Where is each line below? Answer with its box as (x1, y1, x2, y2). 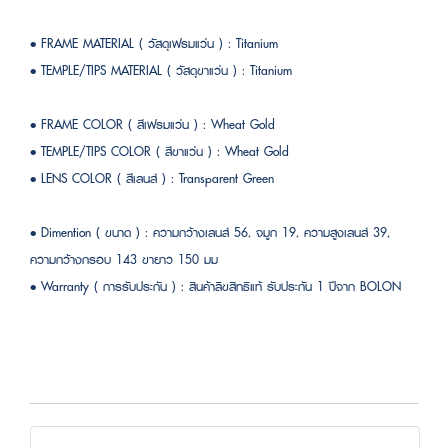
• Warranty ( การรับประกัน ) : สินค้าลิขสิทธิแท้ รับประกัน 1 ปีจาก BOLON (30, 275, 401, 297)
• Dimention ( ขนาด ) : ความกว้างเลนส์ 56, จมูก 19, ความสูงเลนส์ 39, (30, 221, 390, 243)
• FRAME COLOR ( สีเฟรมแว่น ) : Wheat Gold (30, 113, 275, 135)
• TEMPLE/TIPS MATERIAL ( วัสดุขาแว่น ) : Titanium (30, 59, 292, 81)
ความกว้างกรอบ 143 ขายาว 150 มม (30, 248, 218, 270)
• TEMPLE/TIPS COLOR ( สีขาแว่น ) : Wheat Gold (30, 140, 289, 162)
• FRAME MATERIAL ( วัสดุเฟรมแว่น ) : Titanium (30, 32, 278, 54)
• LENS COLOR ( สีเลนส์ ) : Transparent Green (30, 167, 274, 189)
